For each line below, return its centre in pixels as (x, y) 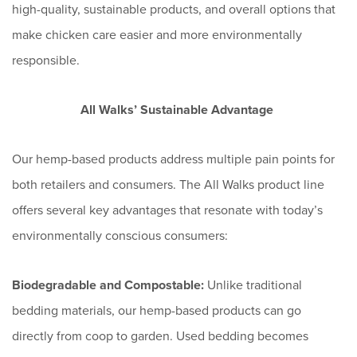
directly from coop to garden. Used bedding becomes (160, 335)
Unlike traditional (253, 284)
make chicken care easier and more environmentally (157, 34)
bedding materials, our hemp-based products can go (157, 310)
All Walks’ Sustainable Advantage (177, 109)
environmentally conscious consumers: (122, 235)
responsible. (47, 60)
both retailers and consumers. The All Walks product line (168, 184)
